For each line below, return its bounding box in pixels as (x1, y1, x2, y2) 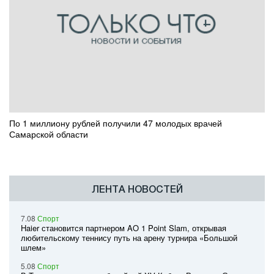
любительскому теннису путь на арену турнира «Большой (21, 232, 237, 244)
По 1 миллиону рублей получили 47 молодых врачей (9, 117, 222, 130)
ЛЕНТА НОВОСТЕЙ (91, 184, 183, 195)
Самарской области (9, 128, 88, 141)
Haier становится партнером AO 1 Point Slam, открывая (21, 222, 226, 234)
